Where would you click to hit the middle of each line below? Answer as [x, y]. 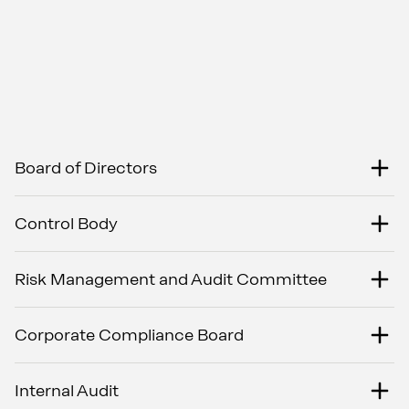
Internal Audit [67, 391]
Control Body [66, 224]
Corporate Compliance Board [129, 335]
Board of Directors [86, 168]
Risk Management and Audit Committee [171, 279]
